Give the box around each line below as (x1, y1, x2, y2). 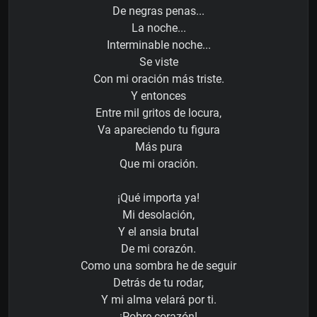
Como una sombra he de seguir (81, 259, 236, 273)
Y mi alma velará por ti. (100, 293, 217, 307)
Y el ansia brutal (118, 225, 199, 239)
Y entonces (131, 89, 186, 103)
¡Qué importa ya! (117, 191, 200, 205)
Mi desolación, (122, 208, 195, 222)
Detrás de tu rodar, (113, 276, 204, 290)
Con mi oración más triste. (93, 72, 224, 86)
